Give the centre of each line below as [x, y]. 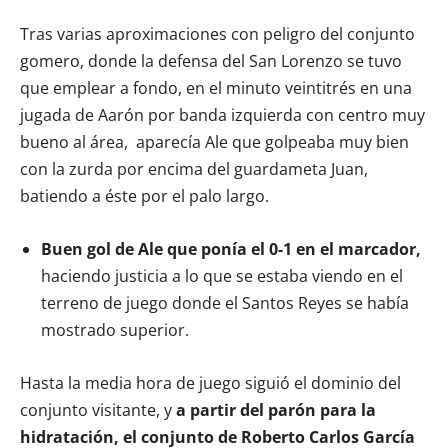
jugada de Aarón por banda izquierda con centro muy [222, 114]
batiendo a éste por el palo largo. [144, 195]
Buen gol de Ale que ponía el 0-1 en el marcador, [231, 248]
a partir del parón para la [276, 409]
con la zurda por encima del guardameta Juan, [194, 168]
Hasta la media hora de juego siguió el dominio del [210, 382]
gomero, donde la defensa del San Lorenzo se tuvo [211, 60]
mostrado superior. [115, 329]
